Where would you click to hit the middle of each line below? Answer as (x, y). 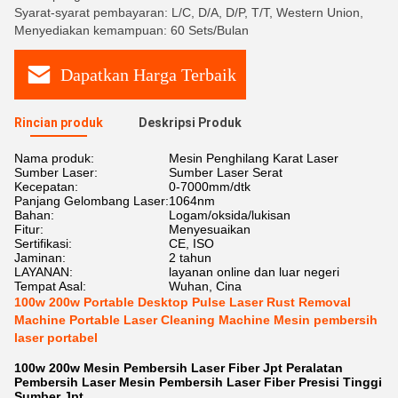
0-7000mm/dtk (210, 187)
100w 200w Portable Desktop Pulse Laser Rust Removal (183, 302)
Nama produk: (54, 158)
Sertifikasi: (43, 243)
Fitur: (29, 229)
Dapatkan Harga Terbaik (148, 74)
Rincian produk (59, 123)
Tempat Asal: (50, 286)
